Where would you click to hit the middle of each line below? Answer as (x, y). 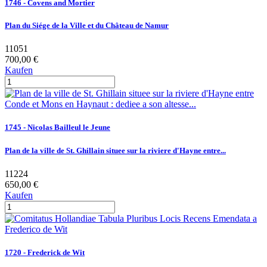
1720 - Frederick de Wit (45, 252)
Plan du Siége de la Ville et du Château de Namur (87, 26)
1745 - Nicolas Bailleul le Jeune (58, 128)
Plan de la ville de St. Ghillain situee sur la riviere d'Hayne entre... (115, 150)
